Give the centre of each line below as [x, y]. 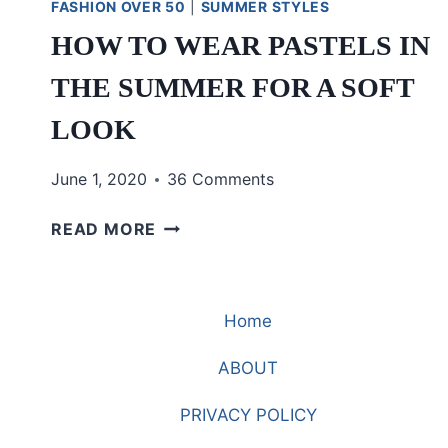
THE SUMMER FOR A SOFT [232, 88]
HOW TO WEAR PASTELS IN [240, 46]
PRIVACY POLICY [248, 415]
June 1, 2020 [99, 179]
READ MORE [104, 229]
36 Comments [220, 179]
